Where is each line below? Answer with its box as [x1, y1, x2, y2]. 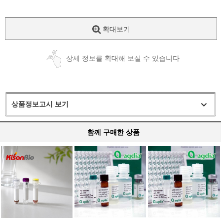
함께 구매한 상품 [87, 128, 140, 137]
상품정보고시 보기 [11, 100, 69, 109]
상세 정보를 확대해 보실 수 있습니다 [66, 54, 180, 63]
